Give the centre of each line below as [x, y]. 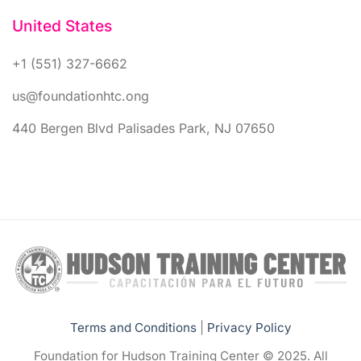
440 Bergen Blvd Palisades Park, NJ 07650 [143, 128]
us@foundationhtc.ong [81, 95]
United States [62, 26]
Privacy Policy [249, 328]
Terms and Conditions [133, 328]
